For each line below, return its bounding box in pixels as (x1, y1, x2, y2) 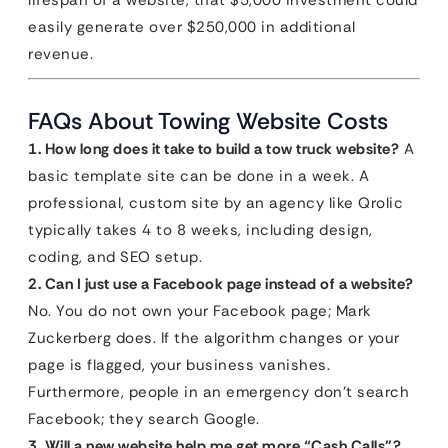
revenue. (28, 44, 93, 64)
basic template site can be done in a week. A (28, 166, 369, 186)
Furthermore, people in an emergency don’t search (28, 382, 409, 402)
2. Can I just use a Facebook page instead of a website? (28, 274, 414, 294)
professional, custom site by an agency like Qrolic (28, 193, 403, 213)
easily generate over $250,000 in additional (28, 17, 356, 37)
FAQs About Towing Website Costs (28, 106, 388, 136)
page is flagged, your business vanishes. (28, 355, 330, 375)
